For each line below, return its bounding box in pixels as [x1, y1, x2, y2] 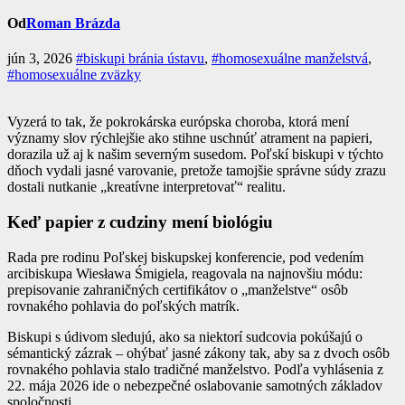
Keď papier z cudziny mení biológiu [7, 212, 273, 232]
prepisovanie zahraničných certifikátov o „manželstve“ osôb [7, 281, 348, 297]
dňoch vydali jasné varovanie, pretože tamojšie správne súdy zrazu [7, 163, 386, 179]
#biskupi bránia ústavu [76, 51, 204, 67]
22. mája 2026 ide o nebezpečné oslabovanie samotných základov [7, 377, 382, 393]
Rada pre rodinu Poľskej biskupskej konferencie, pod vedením [7, 249, 363, 265]
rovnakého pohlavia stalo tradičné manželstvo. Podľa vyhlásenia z [7, 361, 383, 377]
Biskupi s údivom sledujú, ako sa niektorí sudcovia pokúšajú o [7, 328, 363, 344]
